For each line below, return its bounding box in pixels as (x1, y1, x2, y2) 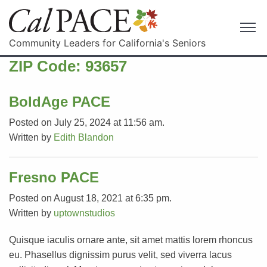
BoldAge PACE (9, 93, 110, 110)
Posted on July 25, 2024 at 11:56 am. (9, 117, 164, 128)
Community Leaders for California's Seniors (9, 36, 206, 49)
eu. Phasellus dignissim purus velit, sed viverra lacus (9, 249, 232, 260)
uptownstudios (54, 207, 115, 218)
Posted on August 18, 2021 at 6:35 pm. (9, 193, 172, 203)
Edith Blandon (54, 132, 114, 142)
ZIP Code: (9, 57, 85, 75)
